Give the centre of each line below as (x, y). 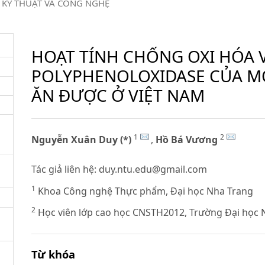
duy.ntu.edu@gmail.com (153, 169)
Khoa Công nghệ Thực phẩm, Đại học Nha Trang (145, 191)
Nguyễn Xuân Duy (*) (82, 140)
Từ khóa (54, 254)
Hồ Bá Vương (187, 140)
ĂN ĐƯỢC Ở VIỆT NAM (118, 95)
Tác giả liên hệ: (65, 169)
